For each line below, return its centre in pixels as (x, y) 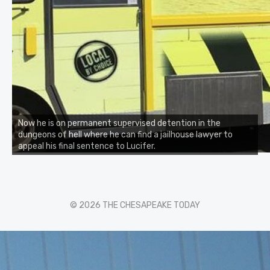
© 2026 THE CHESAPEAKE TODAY (135, 205)
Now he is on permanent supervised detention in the (119, 123)
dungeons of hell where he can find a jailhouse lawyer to (125, 134)
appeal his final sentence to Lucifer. (87, 146)
